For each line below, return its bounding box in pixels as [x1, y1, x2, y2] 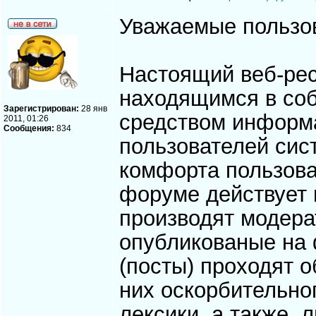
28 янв [79, 104, 107, 114]
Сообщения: [4, 123, 54, 133]
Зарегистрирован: [4, 104, 79, 114]
